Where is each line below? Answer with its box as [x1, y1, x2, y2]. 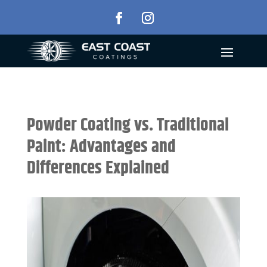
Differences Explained [26, 155, 169, 182]
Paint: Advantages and [26, 133, 176, 160]
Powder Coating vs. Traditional [26, 112, 229, 139]
